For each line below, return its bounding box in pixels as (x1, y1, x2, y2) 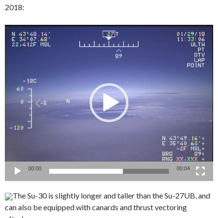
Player (4, 36, 26, 46)
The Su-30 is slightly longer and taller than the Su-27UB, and (13, 190, 212, 200)
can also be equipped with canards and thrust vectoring (5, 202, 187, 212)
